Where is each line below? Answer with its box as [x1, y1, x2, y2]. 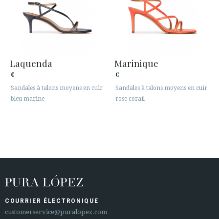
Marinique [114, 57, 158, 70]
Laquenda [10, 57, 52, 70]
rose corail [115, 95, 145, 103]
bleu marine [11, 95, 44, 103]
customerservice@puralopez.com [5, 208, 107, 216]
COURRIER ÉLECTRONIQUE [5, 197, 99, 205]
